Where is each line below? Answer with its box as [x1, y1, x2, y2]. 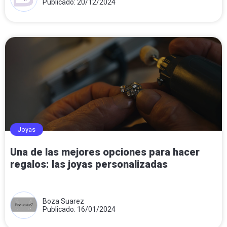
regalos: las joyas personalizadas [10, 158, 168, 170]
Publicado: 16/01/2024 [43, 205, 116, 213]
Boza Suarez [43, 197, 84, 205]
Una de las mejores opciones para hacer [10, 145, 200, 158]
